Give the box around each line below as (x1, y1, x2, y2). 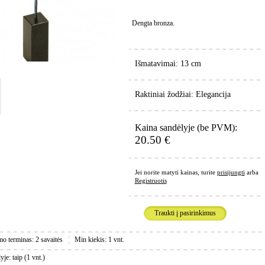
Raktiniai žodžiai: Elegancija (134, 90, 231, 99)
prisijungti (216, 169, 245, 176)
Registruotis (134, 177, 167, 184)
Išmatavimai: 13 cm (134, 59, 201, 68)
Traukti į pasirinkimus (154, 209, 216, 217)
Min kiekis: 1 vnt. (74, 235, 124, 244)
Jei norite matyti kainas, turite (134, 169, 217, 176)
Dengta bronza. (131, 19, 174, 27)
